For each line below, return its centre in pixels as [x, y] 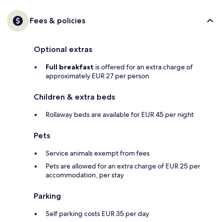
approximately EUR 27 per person [97, 76]
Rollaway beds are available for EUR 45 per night [120, 115]
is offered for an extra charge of [143, 67]
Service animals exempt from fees [98, 153]
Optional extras [63, 50]
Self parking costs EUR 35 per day [97, 214]
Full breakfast [70, 67]
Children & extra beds [74, 97]
